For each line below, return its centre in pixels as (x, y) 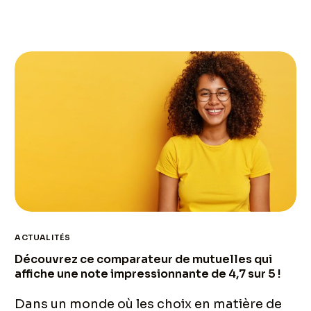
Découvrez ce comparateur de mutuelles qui (144, 260)
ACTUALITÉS (43, 238)
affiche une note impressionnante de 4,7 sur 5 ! (148, 274)
